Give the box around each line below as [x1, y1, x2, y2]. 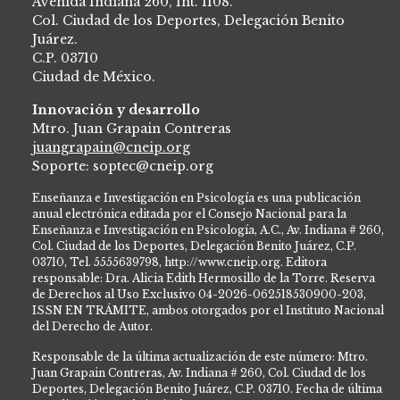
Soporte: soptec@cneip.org [32, 158, 213, 175]
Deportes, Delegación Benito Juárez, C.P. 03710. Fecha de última [32, 382, 382, 396]
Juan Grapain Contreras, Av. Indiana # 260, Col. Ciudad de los [32, 366, 366, 380]
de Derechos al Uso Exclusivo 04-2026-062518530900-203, [32, 287, 366, 302]
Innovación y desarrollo [32, 102, 200, 119]
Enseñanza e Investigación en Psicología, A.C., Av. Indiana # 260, [32, 223, 384, 237]
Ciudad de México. [32, 69, 155, 86]
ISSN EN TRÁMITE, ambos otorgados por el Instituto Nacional [32, 304, 384, 318]
